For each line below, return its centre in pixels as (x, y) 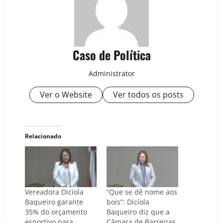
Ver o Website (66, 95)
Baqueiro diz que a (138, 212)
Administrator (111, 74)
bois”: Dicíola (128, 202)
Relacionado (43, 136)
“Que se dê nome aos (142, 192)
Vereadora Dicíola (54, 192)
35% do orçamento (56, 212)
